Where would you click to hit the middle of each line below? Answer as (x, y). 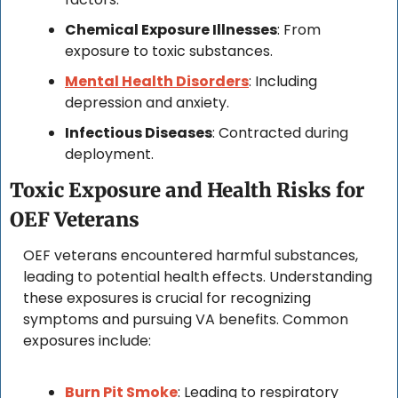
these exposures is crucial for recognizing (167, 298)
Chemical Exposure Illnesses (171, 30)
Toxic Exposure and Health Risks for (187, 191)
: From (299, 30)
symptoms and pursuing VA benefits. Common (186, 320)
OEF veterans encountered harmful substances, (191, 256)
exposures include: (87, 341)
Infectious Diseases (139, 133)
